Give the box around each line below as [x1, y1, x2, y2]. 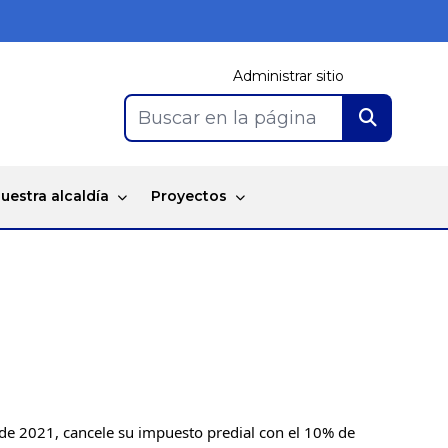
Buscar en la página [138, 106, 317, 129]
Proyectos [150, 187, 227, 206]
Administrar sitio [233, 66, 344, 85]
